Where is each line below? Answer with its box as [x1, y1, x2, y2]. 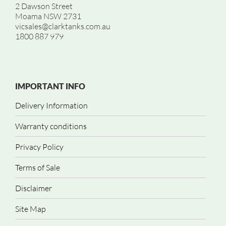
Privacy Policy [15, 142, 64, 152]
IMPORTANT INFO [15, 81, 85, 91]
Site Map [15, 204, 46, 214]
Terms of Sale [15, 162, 60, 173]
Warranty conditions [15, 121, 87, 131]
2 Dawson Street [15, 1, 73, 11]
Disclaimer [15, 183, 52, 193]
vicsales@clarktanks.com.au [15, 21, 110, 31]
